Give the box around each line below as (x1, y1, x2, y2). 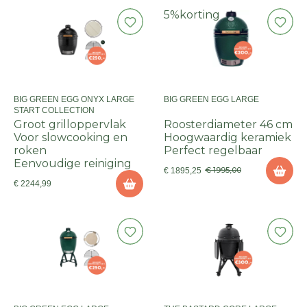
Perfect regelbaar (164, 144, 262, 157)
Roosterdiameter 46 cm (164, 118, 293, 131)
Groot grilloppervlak (14, 118, 126, 131)
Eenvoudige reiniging (14, 157, 132, 170)
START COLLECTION (14, 106, 95, 115)
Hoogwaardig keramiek (164, 131, 291, 144)
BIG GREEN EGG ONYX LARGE (14, 95, 134, 104)
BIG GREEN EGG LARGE (164, 95, 259, 104)
